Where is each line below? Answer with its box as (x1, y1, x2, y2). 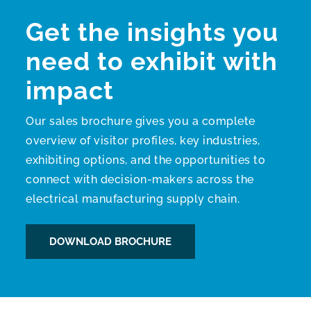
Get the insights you (26, 17, 279, 47)
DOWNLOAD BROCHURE (49, 235, 172, 249)
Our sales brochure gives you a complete (26, 115, 255, 128)
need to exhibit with (26, 47, 278, 76)
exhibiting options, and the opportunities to (26, 153, 266, 167)
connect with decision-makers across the (26, 173, 254, 187)
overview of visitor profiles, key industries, (26, 134, 260, 148)
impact (26, 76, 115, 106)
